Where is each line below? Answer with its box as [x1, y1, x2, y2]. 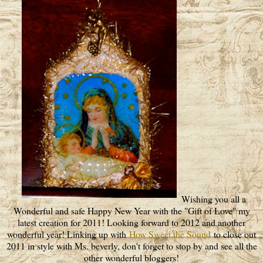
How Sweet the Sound [129, 228, 211, 241]
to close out [211, 228, 256, 241]
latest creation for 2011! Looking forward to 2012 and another [18, 216, 245, 229]
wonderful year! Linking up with [7, 228, 129, 241]
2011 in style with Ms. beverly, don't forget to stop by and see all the [6, 240, 257, 252]
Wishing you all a [181, 193, 246, 205]
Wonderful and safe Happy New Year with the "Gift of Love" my [13, 204, 250, 217]
